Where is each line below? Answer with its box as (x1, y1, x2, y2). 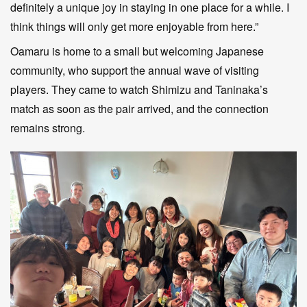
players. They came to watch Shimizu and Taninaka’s (10, 81, 268, 97)
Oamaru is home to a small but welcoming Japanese (10, 42, 264, 59)
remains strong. (10, 119, 85, 136)
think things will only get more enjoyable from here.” (10, 18, 258, 34)
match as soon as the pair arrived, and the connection (10, 100, 269, 116)
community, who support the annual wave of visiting (10, 62, 259, 78)
